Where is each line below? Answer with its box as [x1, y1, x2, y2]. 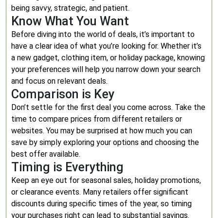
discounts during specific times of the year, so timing [11, 199, 192, 208]
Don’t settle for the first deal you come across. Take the [11, 103, 205, 112]
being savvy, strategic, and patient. [11, 3, 129, 13]
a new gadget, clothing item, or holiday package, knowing [11, 53, 205, 62]
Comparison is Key [11, 87, 114, 101]
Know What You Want [11, 14, 129, 28]
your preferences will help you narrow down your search [11, 65, 200, 74]
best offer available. [11, 149, 80, 159]
